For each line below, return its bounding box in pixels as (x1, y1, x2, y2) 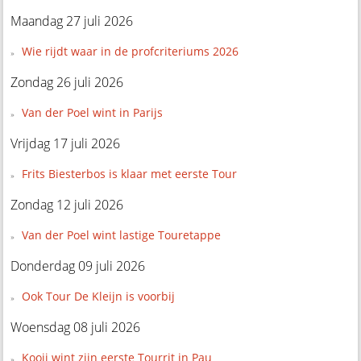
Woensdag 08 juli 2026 (10, 318, 141, 337)
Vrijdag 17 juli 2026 (10, 134, 121, 152)
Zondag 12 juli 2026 (10, 195, 124, 214)
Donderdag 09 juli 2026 (10, 257, 146, 275)
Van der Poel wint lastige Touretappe (21, 226, 221, 243)
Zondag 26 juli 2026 (10, 73, 124, 91)
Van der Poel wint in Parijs (21, 104, 163, 120)
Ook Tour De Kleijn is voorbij (21, 288, 175, 305)
